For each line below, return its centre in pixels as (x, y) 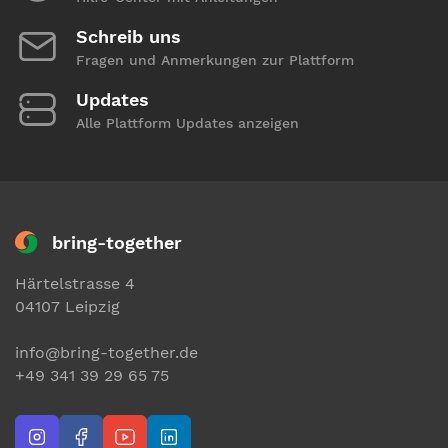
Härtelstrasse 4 (75, 284)
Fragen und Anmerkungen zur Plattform (215, 60)
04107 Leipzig (67, 307)
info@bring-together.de (106, 353)
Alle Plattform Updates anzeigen (187, 123)
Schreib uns (128, 37)
